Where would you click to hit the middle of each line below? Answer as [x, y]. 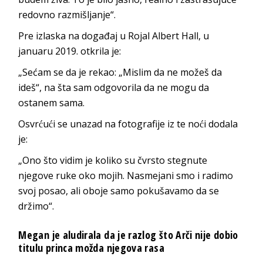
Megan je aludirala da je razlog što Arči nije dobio [128, 235]
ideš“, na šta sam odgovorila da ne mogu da [114, 87]
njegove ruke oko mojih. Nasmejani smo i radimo [126, 175]
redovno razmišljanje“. [67, 14]
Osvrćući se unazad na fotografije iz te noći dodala [128, 124]
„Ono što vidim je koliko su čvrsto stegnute [113, 160]
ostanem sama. [52, 102]
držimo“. [36, 206]
